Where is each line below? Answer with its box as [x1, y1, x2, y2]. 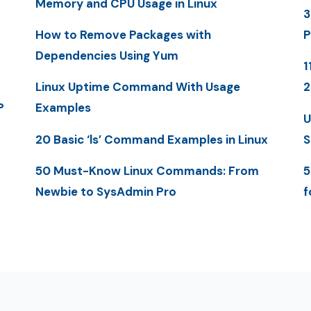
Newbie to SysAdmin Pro [35, 183, 176, 199]
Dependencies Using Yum [35, 48, 178, 64]
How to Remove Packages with [35, 27, 211, 43]
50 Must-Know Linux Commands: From [35, 162, 259, 178]
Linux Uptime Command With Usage [35, 79, 240, 95]
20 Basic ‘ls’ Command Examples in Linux [35, 131, 268, 147]
